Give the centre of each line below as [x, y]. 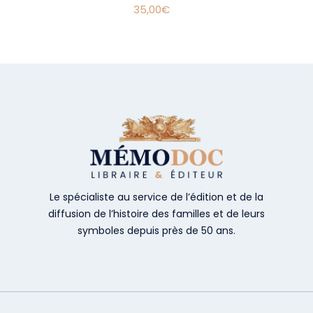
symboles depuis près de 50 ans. [156, 231]
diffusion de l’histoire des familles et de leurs [156, 214]
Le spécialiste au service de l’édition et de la [156, 197]
